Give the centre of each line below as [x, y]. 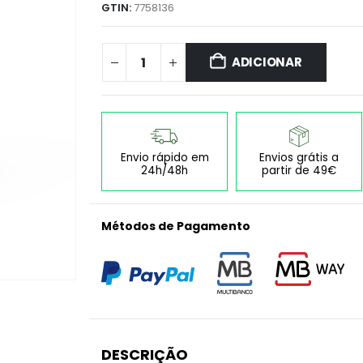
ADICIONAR [267, 62]
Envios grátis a [299, 157]
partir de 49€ [299, 170]
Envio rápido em [164, 157]
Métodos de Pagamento [176, 226]
